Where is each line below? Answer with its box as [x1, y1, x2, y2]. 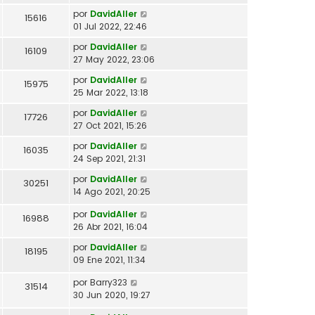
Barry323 [90, 276, 127, 288]
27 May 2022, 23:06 [73, 53, 155, 65]
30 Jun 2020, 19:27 [73, 288, 150, 301]
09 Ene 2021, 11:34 [73, 253, 146, 266]
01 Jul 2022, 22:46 [73, 20, 147, 32]
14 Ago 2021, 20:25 [73, 185, 150, 198]
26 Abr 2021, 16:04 [73, 220, 148, 233]
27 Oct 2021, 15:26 [73, 119, 147, 131]
